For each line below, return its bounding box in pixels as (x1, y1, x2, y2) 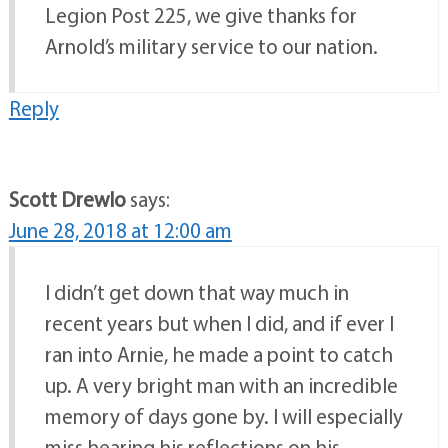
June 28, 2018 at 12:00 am (8, 217, 232, 244)
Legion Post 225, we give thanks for (44, 2, 357, 29)
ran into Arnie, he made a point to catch (44, 341, 393, 368)
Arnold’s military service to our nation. (44, 33, 378, 60)
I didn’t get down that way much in (44, 279, 349, 306)
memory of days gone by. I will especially (44, 403, 403, 430)
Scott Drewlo (8, 186, 126, 213)
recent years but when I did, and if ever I (44, 310, 394, 337)
